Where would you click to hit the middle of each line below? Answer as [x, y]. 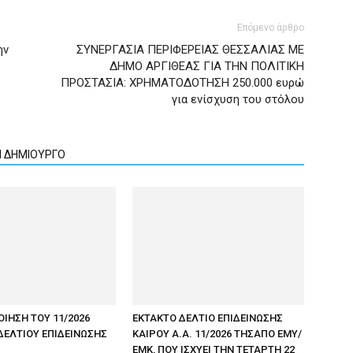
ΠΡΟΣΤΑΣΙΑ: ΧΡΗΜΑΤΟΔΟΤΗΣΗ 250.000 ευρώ [182, 82]
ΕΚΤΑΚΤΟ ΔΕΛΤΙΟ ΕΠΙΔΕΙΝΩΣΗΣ [208, 318]
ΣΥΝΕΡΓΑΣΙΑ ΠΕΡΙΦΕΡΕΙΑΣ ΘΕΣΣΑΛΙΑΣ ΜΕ [190, 49]
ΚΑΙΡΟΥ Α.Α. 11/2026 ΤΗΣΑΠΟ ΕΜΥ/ [217, 333]
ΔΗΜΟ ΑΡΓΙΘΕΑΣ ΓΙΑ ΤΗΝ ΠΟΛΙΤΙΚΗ [207, 66]
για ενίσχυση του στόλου [238, 99]
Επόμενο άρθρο [271, 27]
